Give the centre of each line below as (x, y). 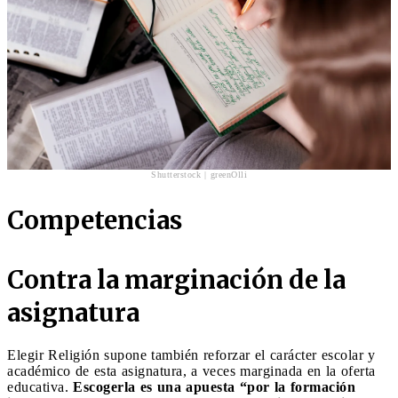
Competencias (95, 220)
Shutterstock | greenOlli (199, 174)
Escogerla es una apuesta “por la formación (214, 386)
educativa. (40, 386)
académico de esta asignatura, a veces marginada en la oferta (191, 370)
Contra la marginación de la (176, 279)
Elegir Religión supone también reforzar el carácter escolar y (191, 354)
